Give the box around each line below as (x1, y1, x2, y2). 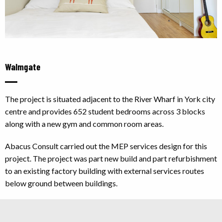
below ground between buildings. (5, 178, 117, 188)
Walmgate (5, 60, 41, 72)
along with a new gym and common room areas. (5, 118, 164, 128)
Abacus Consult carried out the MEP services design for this (5, 141, 207, 151)
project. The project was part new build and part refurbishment (5, 153, 217, 163)
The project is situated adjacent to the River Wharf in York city (5, 94, 215, 104)
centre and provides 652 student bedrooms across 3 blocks (5, 106, 205, 116)
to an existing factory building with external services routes (5, 166, 204, 175)
